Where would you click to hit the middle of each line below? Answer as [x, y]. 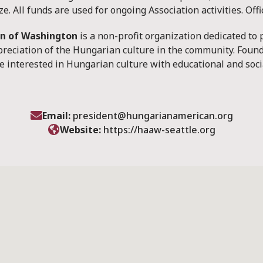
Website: [81, 130]
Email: [57, 116]
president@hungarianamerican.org [153, 116]
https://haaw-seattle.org [159, 130]
